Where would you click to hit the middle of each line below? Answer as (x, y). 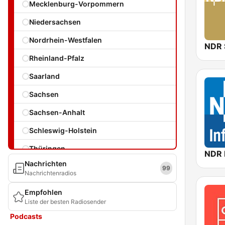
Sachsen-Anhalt (57, 112)
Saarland (44, 76)
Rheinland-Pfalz (57, 58)
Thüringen (47, 148)
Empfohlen (43, 192)
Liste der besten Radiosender (65, 202)
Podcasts (26, 216)
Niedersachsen (55, 22)
